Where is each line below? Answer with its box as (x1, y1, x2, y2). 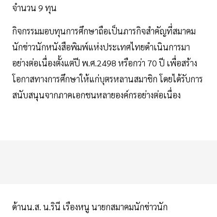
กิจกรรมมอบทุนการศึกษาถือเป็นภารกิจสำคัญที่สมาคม (12, 25, 196, 37)
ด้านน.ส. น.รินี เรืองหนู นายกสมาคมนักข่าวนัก (12, 201, 168, 213)
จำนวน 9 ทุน (12, 2, 57, 14)
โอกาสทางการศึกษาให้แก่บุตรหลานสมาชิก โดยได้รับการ (12, 73, 203, 85)
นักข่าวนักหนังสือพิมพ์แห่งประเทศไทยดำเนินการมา (12, 41, 190, 53)
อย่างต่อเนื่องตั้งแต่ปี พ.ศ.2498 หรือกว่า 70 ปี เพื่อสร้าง (12, 57, 197, 69)
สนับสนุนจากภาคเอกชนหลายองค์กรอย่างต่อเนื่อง (12, 89, 181, 101)
